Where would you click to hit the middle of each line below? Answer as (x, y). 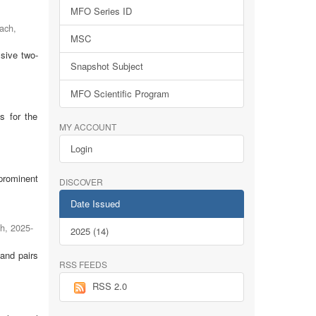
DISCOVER (81, 182)
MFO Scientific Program (120, 93)
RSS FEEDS (83, 264)
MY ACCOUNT (87, 127)
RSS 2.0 (109, 286)
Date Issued (95, 203)
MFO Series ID (101, 11)
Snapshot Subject (107, 66)
